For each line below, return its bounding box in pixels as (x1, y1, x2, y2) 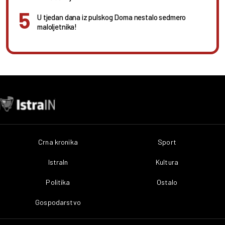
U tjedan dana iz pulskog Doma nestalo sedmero (37, 12, 186, 22)
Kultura (156, 158, 178, 167)
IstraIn (48, 158, 68, 167)
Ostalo (156, 178, 178, 187)
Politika (46, 178, 70, 187)
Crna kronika (38, 138, 78, 147)
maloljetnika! (37, 22, 77, 31)
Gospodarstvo (35, 198, 81, 207)
